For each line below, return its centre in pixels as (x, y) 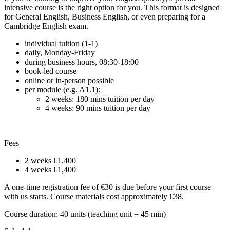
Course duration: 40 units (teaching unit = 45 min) (85, 214)
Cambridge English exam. (46, 26)
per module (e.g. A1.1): (63, 89)
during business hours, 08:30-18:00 (82, 62)
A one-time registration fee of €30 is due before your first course (108, 187)
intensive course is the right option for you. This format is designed (112, 7)
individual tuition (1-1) (61, 43)
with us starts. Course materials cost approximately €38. (94, 196)
